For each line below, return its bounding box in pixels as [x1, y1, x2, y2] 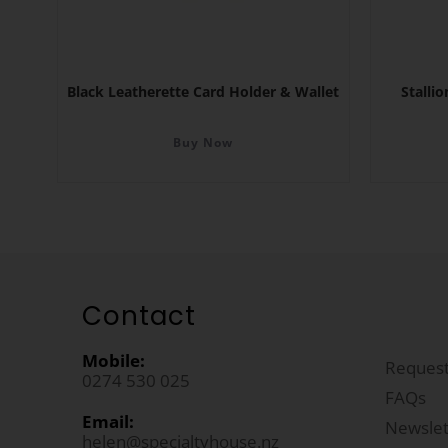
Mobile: [82, 349, 146, 373]
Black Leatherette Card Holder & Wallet [67, 82, 340, 102]
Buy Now [173, 134, 234, 152]
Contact [82, 298, 197, 335]
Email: [82, 410, 135, 434]
